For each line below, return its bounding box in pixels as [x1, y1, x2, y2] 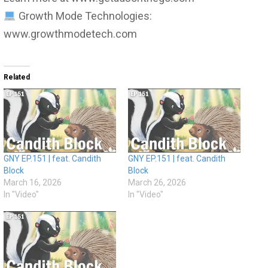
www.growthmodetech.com [4, 27, 137, 40]
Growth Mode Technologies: [16, 9, 152, 22]
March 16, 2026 [4, 177, 62, 187]
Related [4, 72, 30, 81]
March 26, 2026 [128, 177, 186, 187]
